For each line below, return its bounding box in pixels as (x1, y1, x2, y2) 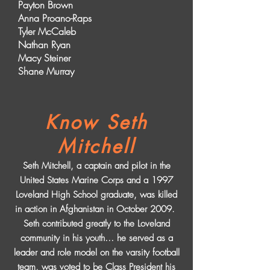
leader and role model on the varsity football (13, 246, 180, 259)
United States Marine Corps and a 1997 (20, 174, 173, 186)
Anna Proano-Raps (18, 11, 92, 25)
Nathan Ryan (18, 38, 71, 51)
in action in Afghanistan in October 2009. (15, 203, 178, 215)
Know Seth (45, 110, 148, 134)
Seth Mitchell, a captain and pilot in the (22, 160, 171, 172)
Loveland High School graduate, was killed (16, 189, 177, 201)
